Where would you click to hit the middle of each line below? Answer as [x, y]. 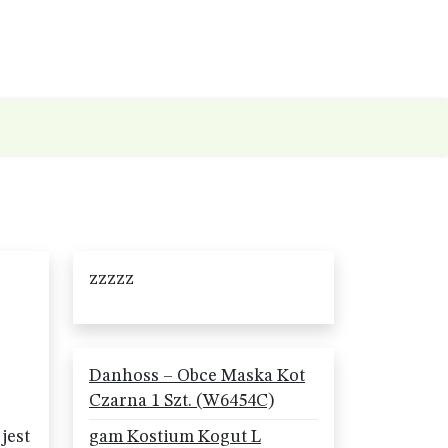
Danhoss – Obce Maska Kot [197, 376]
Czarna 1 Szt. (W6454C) [181, 401]
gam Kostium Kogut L [175, 437]
